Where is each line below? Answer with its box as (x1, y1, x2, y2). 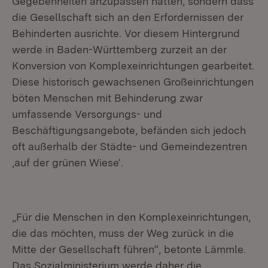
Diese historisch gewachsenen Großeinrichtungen (12, 75, 254, 88)
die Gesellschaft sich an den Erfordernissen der (12, 11, 243, 23)
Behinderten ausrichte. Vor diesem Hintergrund (12, 27, 240, 39)
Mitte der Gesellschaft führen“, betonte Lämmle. (12, 243, 246, 255)
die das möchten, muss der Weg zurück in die (12, 227, 234, 239)
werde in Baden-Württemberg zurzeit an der (12, 43, 227, 56)
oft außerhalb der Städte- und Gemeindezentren (12, 140, 247, 153)
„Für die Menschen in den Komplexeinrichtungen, (12, 211, 251, 223)
